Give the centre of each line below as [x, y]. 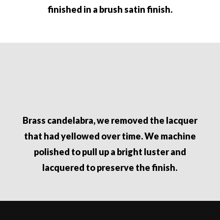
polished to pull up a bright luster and [110, 152]
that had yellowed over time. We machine [110, 136]
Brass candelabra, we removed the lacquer [110, 121]
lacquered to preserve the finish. [110, 168]
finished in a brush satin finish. [110, 10]
